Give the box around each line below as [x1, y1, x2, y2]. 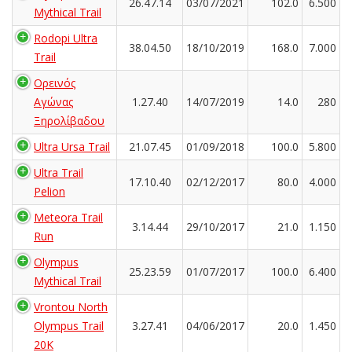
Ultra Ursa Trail [34, 138, 110, 154]
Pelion [34, 183, 65, 199]
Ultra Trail [34, 164, 83, 180]
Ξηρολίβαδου [34, 112, 104, 128]
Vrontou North [34, 299, 108, 314]
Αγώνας [34, 93, 73, 109]
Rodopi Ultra [34, 30, 97, 46]
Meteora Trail [34, 209, 103, 225]
